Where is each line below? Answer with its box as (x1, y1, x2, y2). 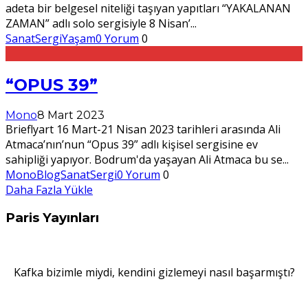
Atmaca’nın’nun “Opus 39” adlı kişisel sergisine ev (5, 136, 258, 152)
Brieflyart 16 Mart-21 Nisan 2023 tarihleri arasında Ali (5, 121, 280, 137)
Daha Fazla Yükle (5, 181, 93, 197)
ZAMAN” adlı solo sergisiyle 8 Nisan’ (5, 15, 190, 31)
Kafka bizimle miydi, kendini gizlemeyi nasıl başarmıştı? (13, 265, 295, 280)
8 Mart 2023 (37, 108, 104, 122)
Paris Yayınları (5, 210, 99, 226)
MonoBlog (5, 166, 60, 182)
